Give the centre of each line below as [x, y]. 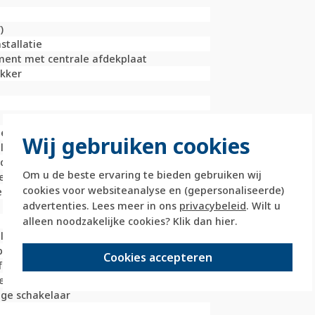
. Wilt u [263, 205]
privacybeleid [213, 205]
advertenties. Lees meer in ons [101, 205]
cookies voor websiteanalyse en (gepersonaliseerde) [153, 190]
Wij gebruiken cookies [136, 146]
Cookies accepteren [157, 257]
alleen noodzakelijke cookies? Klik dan [119, 221]
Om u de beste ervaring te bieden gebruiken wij [142, 174]
